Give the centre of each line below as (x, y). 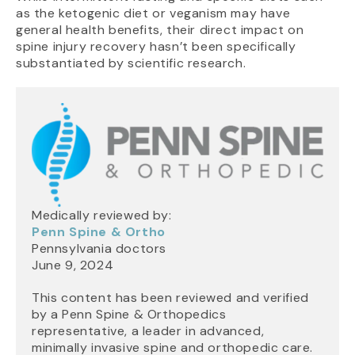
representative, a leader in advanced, (148, 330)
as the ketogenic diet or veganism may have (153, 13)
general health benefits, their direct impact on (160, 30)
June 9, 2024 (73, 265)
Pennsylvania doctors (99, 248)
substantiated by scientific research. (131, 63)
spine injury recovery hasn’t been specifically (156, 47)
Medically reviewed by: (102, 215)
